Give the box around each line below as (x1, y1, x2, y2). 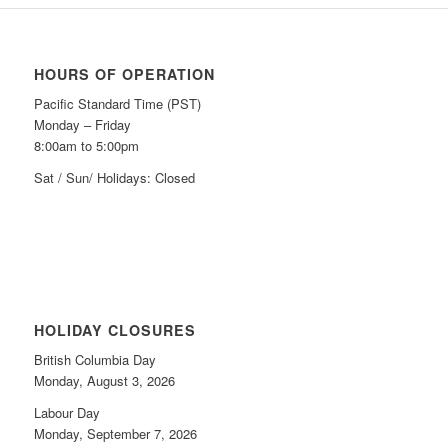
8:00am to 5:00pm (33, 135, 139, 155)
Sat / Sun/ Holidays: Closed (33, 167, 195, 187)
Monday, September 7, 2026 (33, 423, 197, 443)
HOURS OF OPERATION (33, 63, 215, 84)
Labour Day (33, 402, 100, 422)
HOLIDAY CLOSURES (33, 319, 196, 340)
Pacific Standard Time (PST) (33, 93, 201, 113)
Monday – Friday (33, 114, 131, 134)
